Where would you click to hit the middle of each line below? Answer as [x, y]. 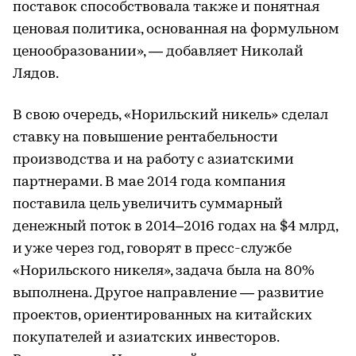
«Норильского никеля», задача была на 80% [164, 271]
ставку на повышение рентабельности [145, 138]
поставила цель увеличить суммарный [148, 205]
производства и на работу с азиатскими [153, 160]
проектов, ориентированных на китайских [163, 316]
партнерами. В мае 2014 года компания [149, 182]
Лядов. [36, 74]
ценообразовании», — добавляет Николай [158, 52]
